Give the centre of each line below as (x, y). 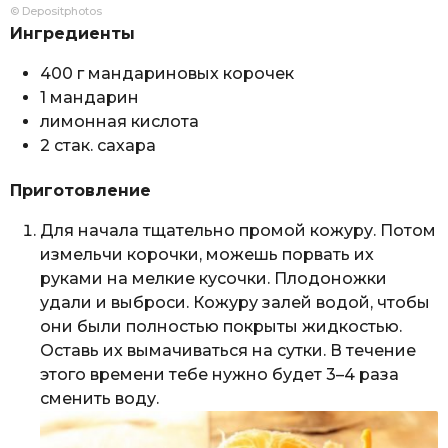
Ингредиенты (72, 33)
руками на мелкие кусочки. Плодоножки (213, 278)
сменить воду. (99, 398)
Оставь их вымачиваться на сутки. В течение (228, 350)
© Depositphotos (56, 10)
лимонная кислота (119, 122)
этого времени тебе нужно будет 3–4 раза (219, 374)
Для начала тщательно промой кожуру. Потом (238, 230)
